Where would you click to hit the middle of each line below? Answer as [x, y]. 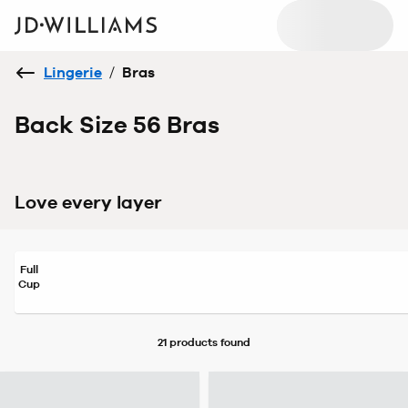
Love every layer [88, 203]
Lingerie [73, 72]
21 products [188, 343]
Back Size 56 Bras [117, 125]
